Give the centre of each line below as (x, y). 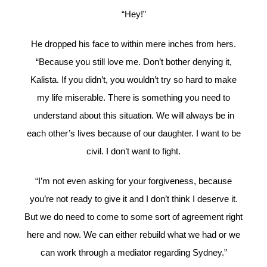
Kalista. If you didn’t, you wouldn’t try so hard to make (133, 80)
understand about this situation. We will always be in (133, 116)
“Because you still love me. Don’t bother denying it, (133, 62)
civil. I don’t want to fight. (133, 151)
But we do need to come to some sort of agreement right (133, 217)
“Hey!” (133, 14)
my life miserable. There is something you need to (133, 98)
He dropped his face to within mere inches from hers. (133, 44)
